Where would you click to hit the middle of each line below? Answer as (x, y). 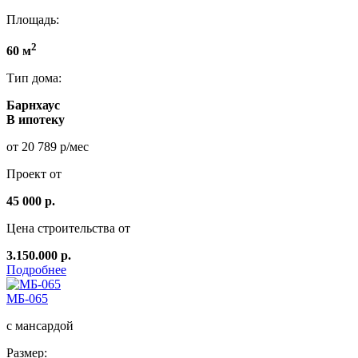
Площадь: (33, 20)
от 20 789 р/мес (48, 146)
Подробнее (36, 269)
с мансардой (40, 325)
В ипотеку (36, 119)
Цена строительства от (68, 228)
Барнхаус (33, 105)
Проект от (34, 173)
